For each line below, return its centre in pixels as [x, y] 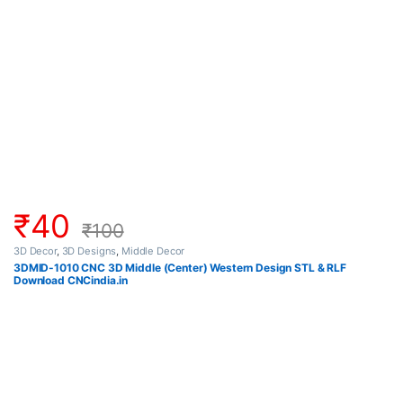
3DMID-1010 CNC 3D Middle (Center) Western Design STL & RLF [180, 267]
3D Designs [89, 251]
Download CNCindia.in [71, 280]
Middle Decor [153, 251]
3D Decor [35, 251]
